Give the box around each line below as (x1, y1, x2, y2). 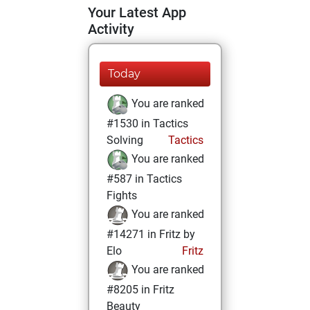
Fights (107, 189, 137, 202)
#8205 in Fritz (107, 283, 174, 296)
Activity (88, 21, 134, 37)
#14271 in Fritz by (107, 228, 195, 241)
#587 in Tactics (107, 172, 182, 185)
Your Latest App (88, 4, 186, 21)
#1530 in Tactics (107, 117, 188, 130)
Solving (107, 134, 143, 147)
